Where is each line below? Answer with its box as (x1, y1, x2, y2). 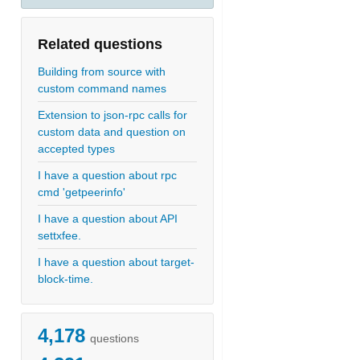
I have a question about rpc (38, 169, 177, 182)
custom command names (38, 82, 166, 95)
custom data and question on (38, 125, 186, 138)
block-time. (38, 272, 93, 285)
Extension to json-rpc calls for (38, 108, 187, 121)
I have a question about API (38, 212, 178, 225)
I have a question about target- (38, 256, 194, 268)
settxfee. (38, 229, 81, 242)
